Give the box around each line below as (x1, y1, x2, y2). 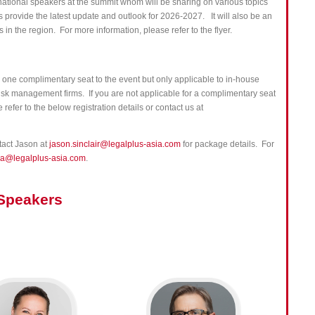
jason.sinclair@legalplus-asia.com (49, 139, 181, 149)
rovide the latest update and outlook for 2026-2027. (10, 11, 210, 21)
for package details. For (181, 139, 275, 149)
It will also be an (209, 11, 273, 21)
